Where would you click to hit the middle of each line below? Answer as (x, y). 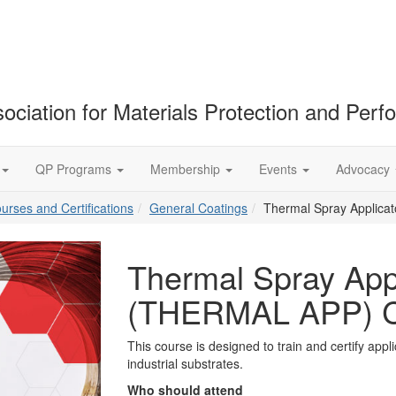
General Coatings (198, 208)
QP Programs (75, 169)
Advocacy (365, 169)
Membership (187, 169)
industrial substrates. (185, 363)
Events (280, 169)
